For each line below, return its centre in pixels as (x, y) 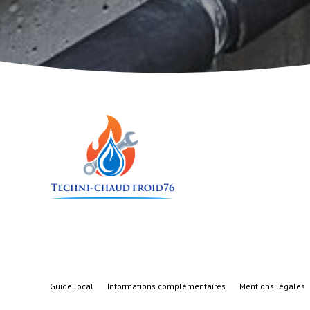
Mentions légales (272, 286)
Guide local (72, 286)
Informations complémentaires (166, 286)
